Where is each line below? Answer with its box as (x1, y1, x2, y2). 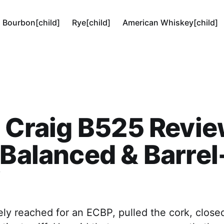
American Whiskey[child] (122, 17, 218, 27)
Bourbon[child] (2, 17, 60, 27)
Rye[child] (72, 17, 111, 27)
